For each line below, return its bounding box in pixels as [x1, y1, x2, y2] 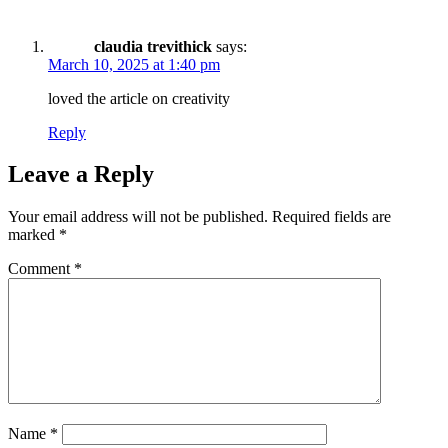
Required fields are [272, 208, 391, 226]
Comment [8, 260, 74, 278]
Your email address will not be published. [8, 208, 268, 226]
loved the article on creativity [48, 89, 230, 107]
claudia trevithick [94, 37, 212, 55]
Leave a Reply [8, 161, 154, 188]
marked [8, 226, 59, 244]
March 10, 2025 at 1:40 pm [48, 55, 220, 73]
